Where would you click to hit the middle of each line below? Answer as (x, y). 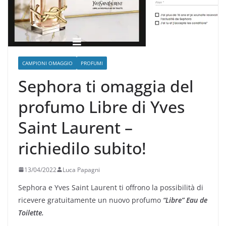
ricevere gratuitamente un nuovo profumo (91, 200)
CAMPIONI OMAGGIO (47, 63)
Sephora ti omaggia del (106, 86)
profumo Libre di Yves (101, 106)
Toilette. (31, 212)
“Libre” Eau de (185, 200)
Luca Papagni (81, 169)
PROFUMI (92, 63)
